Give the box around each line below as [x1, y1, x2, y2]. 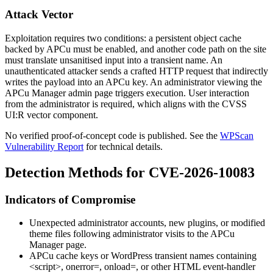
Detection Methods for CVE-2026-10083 [5, 164, 255, 180]
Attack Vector [5, 8, 73, 21]
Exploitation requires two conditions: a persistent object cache [5, 32, 241, 43]
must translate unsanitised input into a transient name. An [5, 54, 222, 65]
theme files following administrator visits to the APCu [29, 229, 235, 239]
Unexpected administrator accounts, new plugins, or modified [29, 218, 265, 229]
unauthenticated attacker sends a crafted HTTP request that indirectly [5, 65, 268, 76]
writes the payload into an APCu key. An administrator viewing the [5, 76, 262, 87]
